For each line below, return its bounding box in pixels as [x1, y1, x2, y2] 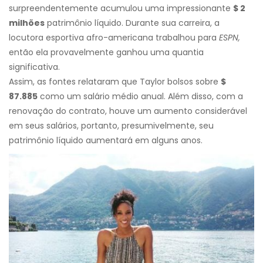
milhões [9, 16, 45, 29]
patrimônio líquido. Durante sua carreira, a [45, 16, 220, 29]
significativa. [9, 60, 60, 73]
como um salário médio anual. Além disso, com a [38, 90, 243, 102]
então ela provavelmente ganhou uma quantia [9, 46, 204, 58]
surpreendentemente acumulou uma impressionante [9, 2, 233, 14]
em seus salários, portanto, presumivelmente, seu [9, 119, 214, 131]
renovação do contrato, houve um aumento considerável [9, 104, 247, 117]
